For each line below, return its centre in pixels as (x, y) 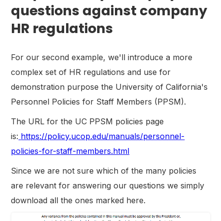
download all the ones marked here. (78, 200)
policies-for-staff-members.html (70, 151)
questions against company (109, 10)
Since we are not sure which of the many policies (104, 170)
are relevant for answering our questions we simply (108, 185)
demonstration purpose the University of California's (110, 87)
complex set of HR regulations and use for (91, 72)
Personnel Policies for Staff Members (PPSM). (99, 101)
